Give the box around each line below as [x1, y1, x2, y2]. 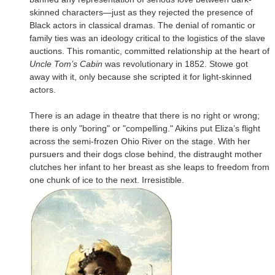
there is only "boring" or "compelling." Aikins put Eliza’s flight [29, 123, 260, 133]
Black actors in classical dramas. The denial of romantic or [29, 20, 255, 30]
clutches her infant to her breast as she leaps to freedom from [29, 161, 269, 172]
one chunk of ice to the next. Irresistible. [29, 174, 184, 185]
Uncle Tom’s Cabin [29, 58, 103, 69]
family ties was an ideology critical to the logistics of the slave [29, 33, 265, 43]
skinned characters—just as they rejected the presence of [29, 7, 253, 17]
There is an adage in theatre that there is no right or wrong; [29, 110, 260, 120]
